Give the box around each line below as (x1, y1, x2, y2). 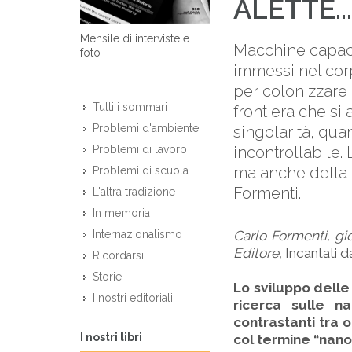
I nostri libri (80, 330, 142, 343)
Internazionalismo (93, 228, 182, 241)
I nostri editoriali (93, 291, 173, 305)
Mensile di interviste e (80, 32, 189, 46)
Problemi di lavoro (93, 143, 187, 156)
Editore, (233, 245, 285, 261)
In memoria (93, 207, 150, 220)
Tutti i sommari (93, 101, 167, 114)
